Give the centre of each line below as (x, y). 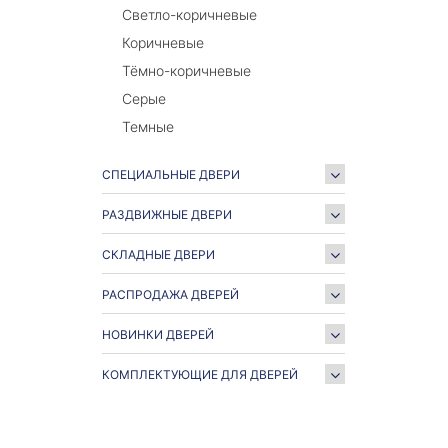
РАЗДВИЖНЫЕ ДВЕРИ (167, 214)
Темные (148, 126)
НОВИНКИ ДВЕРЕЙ (158, 334)
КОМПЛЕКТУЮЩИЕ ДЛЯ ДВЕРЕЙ (200, 374)
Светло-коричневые (189, 14)
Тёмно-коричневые (186, 70)
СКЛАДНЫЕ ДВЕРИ (158, 254)
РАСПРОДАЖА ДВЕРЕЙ (170, 294)
